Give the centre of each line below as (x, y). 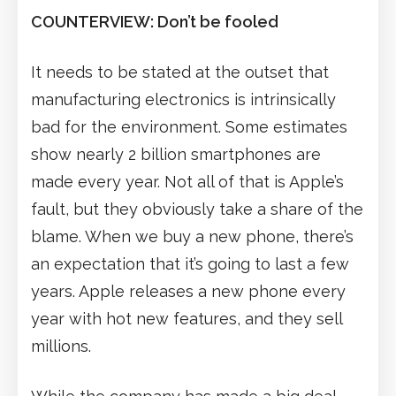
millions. (61, 346)
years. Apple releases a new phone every (188, 291)
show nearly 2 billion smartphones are (176, 154)
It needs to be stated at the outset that (180, 72)
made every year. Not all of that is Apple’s (187, 181)
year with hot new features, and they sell (187, 318)
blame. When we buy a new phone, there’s (192, 236)
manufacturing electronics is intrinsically (183, 99)
